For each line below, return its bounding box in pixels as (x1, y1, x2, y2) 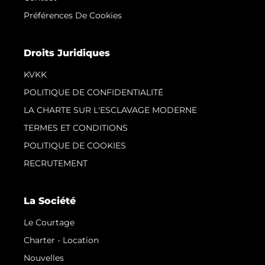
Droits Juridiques (24, 47, 110, 59)
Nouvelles (24, 252, 64, 263)
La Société (24, 195, 76, 206)
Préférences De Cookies (24, 9, 122, 21)
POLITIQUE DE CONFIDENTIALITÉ (24, 86, 163, 98)
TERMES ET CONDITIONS (24, 122, 128, 133)
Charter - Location (24, 234, 99, 245)
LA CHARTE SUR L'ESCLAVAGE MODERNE (24, 104, 197, 115)
